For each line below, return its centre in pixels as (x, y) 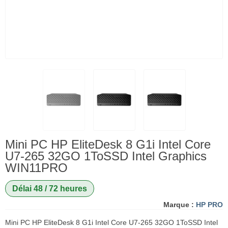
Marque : (179, 204)
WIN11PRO (36, 168)
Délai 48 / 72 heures (49, 188)
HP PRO (209, 204)
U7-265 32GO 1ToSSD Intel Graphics (106, 156)
